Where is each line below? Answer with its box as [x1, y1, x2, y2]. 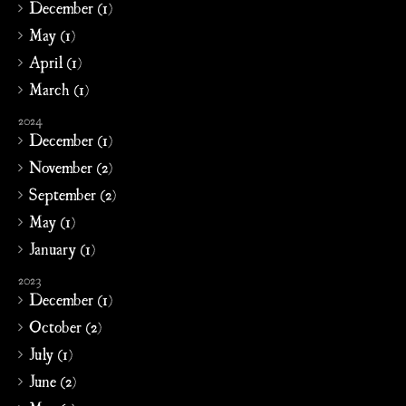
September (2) [29, 185, 116, 203]
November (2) [29, 158, 112, 176]
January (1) [29, 239, 95, 257]
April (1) [29, 53, 82, 71]
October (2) [29, 317, 101, 335]
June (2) [29, 372, 76, 390]
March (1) [29, 80, 89, 98]
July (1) [29, 344, 72, 362]
